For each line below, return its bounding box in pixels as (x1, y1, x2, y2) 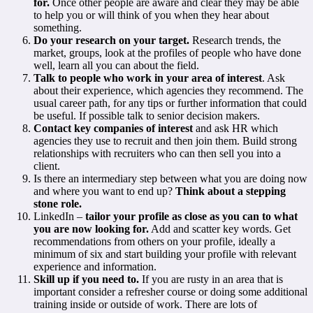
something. (34, 21, 82, 34)
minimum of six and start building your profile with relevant (34, 247, 296, 260)
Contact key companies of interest (34, 122, 193, 134)
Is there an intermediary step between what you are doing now (34, 172, 307, 184)
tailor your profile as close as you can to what (85, 210, 298, 222)
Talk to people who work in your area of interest (34, 71, 262, 84)
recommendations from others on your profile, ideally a (34, 235, 275, 247)
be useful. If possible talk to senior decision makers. (34, 109, 260, 122)
